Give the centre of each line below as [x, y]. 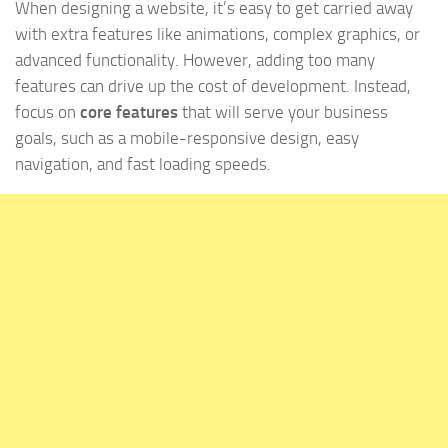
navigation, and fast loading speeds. [143, 163]
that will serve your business [283, 111]
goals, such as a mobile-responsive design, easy [187, 137]
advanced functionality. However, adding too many [195, 59]
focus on [47, 111]
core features [129, 111]
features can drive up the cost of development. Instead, [213, 85]
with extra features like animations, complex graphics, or [217, 33]
